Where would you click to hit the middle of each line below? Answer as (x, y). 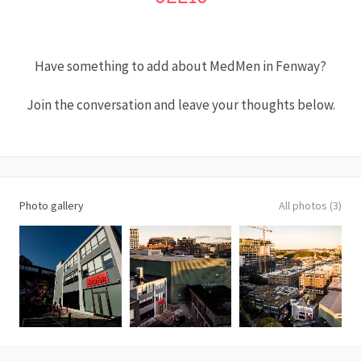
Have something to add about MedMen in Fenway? (180, 66)
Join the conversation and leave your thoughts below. (180, 105)
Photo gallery (52, 205)
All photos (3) (310, 205)
